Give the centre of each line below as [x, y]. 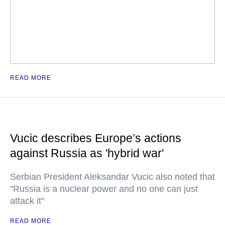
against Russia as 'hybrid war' [87, 153]
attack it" [27, 201]
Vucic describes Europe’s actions [96, 138]
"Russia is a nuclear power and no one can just [104, 189]
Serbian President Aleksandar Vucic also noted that [113, 177]
